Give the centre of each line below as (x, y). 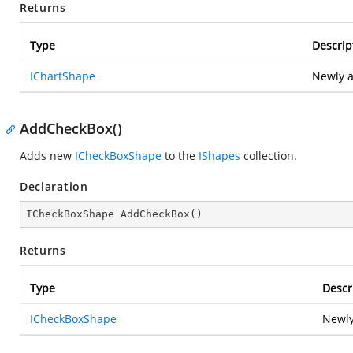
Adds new (47, 156)
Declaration (54, 186)
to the (180, 156)
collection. (269, 156)
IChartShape (63, 76)
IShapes (219, 156)
